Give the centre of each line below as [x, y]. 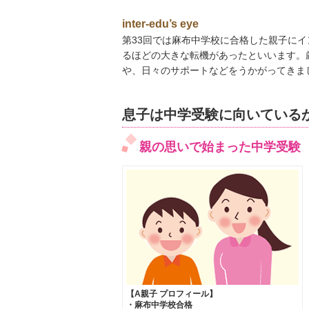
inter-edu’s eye [160, 23]
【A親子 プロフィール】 [172, 293]
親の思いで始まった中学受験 [220, 147]
